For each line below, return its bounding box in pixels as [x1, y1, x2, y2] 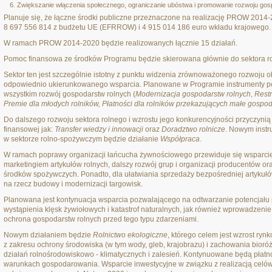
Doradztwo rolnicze [161, 125, 225, 134]
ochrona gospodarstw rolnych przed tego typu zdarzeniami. [4, 215, 199, 223]
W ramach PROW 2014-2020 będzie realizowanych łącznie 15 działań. [4, 39, 237, 47]
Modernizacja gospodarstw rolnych [135, 90, 251, 98]
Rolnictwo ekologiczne [93, 231, 168, 239]
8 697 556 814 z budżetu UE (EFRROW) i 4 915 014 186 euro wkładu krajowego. [4, 23, 271, 32]
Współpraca [160, 135, 200, 143]
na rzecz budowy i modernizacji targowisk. [4, 180, 143, 188]
